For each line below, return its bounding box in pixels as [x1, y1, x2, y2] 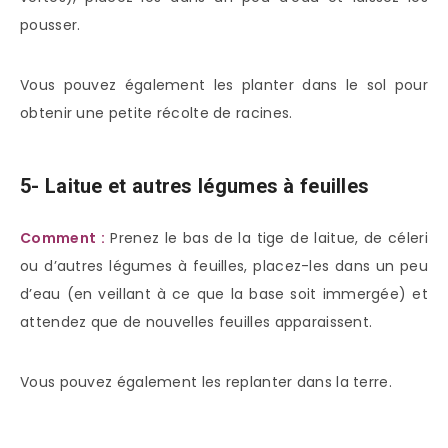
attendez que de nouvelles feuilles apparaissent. [20, 311, 373, 332]
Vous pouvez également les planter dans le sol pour [20, 74, 428, 95]
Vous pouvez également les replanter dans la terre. [20, 371, 392, 392]
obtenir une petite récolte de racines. [20, 102, 293, 123]
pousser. [20, 14, 81, 35]
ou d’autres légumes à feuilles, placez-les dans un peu [20, 255, 428, 276]
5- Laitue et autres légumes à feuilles [20, 174, 370, 199]
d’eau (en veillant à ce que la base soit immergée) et [20, 283, 428, 304]
